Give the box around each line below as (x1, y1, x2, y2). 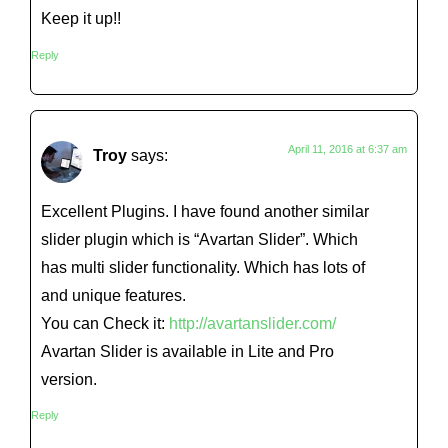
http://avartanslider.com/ (169, 313, 336, 332)
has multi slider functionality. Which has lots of (41, 257, 365, 276)
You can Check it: (41, 313, 169, 332)
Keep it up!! (41, 9, 121, 28)
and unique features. (41, 285, 186, 304)
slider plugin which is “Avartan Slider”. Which (41, 229, 358, 248)
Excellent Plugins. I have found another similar (41, 201, 369, 220)
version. (41, 369, 97, 388)
